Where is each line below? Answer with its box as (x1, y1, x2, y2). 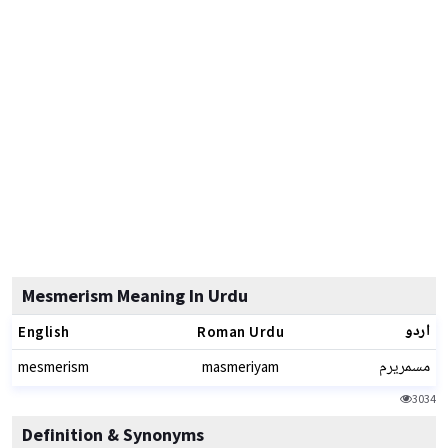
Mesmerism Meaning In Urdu (22, 284, 248, 307)
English (18, 322, 70, 341)
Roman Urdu (197, 322, 284, 341)
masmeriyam (202, 357, 279, 376)
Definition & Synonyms (22, 423, 204, 446)
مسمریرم (379, 354, 430, 381)
